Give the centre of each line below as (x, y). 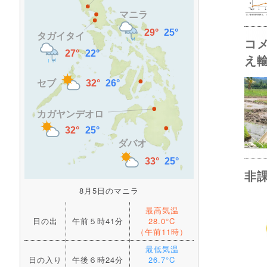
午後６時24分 (98, 259)
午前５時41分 (98, 221)
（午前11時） (162, 231)
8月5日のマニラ (109, 190)
